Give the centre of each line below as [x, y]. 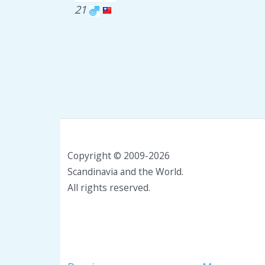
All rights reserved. [109, 188]
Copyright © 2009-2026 [119, 156]
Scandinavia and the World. [125, 172]
